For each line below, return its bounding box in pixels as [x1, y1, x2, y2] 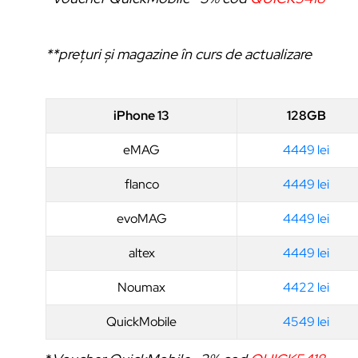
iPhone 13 [113, 106, 169, 124]
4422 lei [283, 278, 329, 296]
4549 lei [283, 312, 329, 330]
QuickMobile [106, 312, 177, 330]
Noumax [117, 278, 165, 296]
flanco [124, 175, 159, 193]
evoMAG [116, 209, 167, 227]
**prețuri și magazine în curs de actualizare [46, 44, 312, 63]
